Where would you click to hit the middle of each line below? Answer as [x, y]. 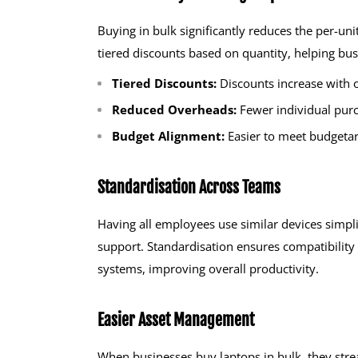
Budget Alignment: [168, 136]
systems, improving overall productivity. [208, 269]
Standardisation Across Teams [189, 188]
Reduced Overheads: [174, 110]
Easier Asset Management [176, 320]
